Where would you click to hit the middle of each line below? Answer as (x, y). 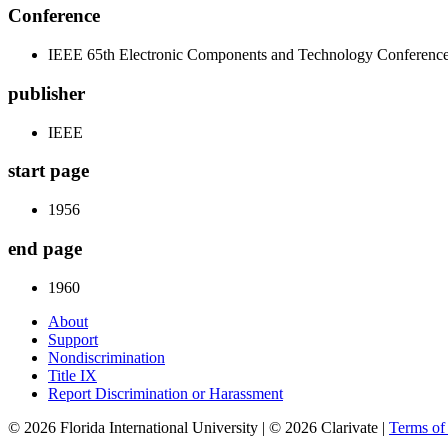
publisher (46, 93)
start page (48, 171)
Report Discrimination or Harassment (165, 393)
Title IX (72, 375)
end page (45, 248)
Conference (54, 16)
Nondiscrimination (106, 357)
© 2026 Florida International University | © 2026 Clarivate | (198, 427)
